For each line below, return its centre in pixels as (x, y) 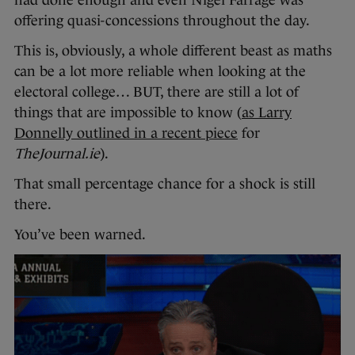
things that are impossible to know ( (128, 112)
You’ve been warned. (80, 234)
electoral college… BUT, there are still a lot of (157, 92)
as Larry (267, 112)
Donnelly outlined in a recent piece (126, 133)
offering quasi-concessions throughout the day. (162, 20)
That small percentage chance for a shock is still (165, 183)
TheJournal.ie (57, 153)
